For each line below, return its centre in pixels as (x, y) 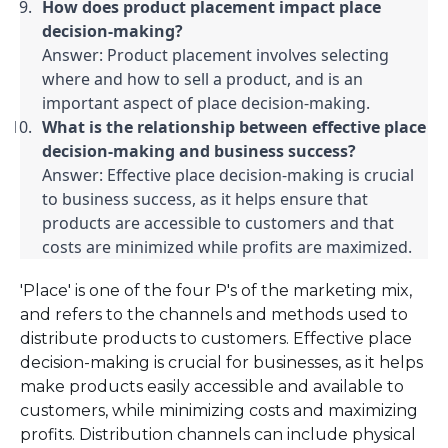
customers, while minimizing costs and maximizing (219, 410)
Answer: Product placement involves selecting (215, 55)
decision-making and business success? (199, 151)
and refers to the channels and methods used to (214, 314)
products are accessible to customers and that (218, 223)
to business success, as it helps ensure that (205, 199)
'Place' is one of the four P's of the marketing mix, (216, 290)
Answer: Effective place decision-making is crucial (228, 175)
